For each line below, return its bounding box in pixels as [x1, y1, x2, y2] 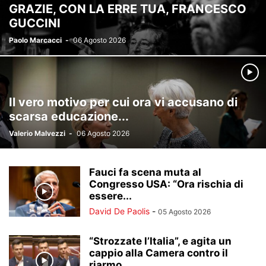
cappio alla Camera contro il [89, 247, 228, 259]
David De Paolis [89, 206, 150, 216]
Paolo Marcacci [9, 36, 62, 45]
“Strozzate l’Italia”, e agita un [89, 235, 232, 247]
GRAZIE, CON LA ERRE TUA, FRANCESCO [9, 2, 246, 16]
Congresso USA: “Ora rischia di [89, 178, 243, 190]
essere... [89, 190, 132, 202]
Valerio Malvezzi [9, 129, 65, 138]
